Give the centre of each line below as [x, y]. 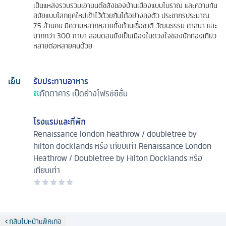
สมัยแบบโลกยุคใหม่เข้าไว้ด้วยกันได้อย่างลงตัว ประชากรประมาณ [121, 15]
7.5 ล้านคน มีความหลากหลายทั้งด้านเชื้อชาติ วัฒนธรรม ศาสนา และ [125, 25]
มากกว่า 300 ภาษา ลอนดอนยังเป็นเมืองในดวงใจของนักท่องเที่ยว [125, 36]
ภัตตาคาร [55, 93]
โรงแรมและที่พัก [60, 121]
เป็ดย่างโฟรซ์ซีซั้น [100, 93]
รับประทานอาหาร [61, 81]
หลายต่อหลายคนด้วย [63, 46]
